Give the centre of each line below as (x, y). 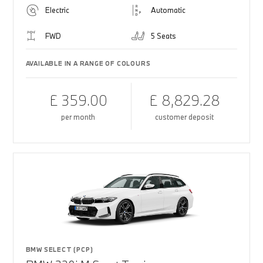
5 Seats (163, 36)
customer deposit (185, 117)
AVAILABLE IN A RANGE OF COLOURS (88, 63)
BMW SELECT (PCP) (59, 249)
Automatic (168, 10)
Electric (57, 10)
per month (78, 117)
